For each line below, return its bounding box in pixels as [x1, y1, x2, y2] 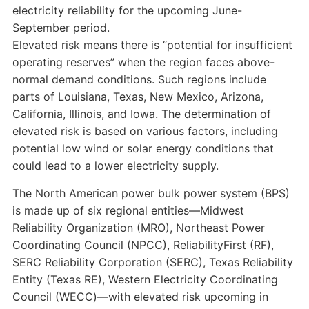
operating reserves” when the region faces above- [12, 55, 275, 69]
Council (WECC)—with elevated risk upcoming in [12, 290, 268, 303]
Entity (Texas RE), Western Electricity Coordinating [12, 272, 278, 286]
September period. [12, 21, 110, 34]
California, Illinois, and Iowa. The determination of [12, 107, 271, 121]
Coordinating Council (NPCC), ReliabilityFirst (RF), [12, 238, 274, 252]
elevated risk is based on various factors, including [12, 124, 278, 138]
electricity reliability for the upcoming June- [12, 3, 242, 17]
